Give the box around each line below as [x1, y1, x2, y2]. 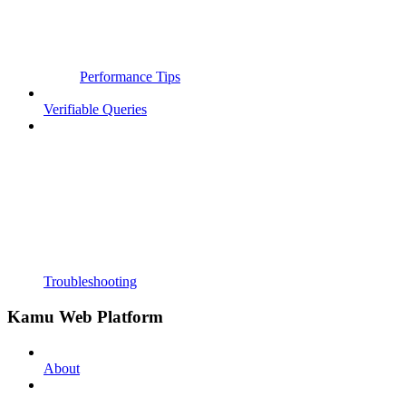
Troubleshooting [43, 274, 137, 290]
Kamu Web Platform [7, 307, 163, 327]
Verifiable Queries [43, 101, 147, 118]
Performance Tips [80, 69, 180, 85]
